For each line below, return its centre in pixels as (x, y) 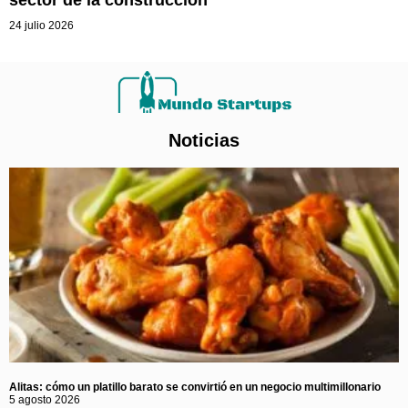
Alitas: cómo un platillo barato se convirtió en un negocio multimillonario (195, 387)
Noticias (204, 140)
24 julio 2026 (41, 25)
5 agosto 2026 (45, 399)
